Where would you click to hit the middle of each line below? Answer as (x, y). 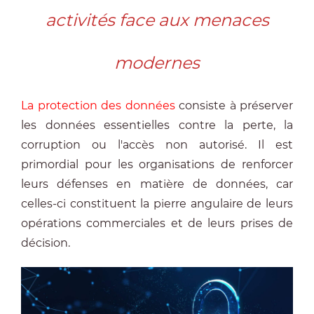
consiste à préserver (234, 105)
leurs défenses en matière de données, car (157, 184)
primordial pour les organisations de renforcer (157, 164)
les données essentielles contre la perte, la (157, 125)
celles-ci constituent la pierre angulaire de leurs (157, 204)
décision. (46, 243)
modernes (157, 63)
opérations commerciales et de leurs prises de (157, 223)
